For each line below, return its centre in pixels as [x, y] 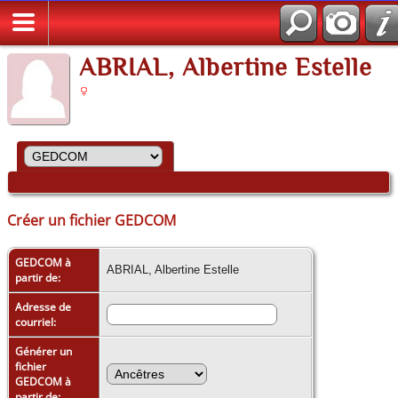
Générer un [44, 351]
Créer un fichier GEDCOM [92, 220]
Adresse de [43, 306]
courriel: [37, 322]
